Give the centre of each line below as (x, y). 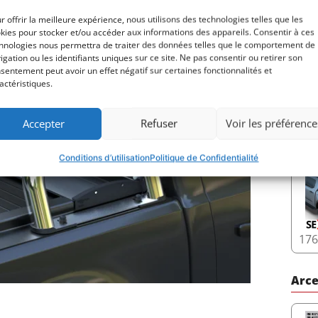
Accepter (44, 123)
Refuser (159, 123)
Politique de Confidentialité (204, 157)
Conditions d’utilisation (105, 157)
